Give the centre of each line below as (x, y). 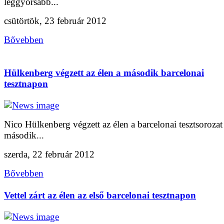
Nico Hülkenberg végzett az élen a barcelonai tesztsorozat (113, 124)
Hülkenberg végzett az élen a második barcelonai (104, 72)
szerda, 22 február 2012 (49, 154)
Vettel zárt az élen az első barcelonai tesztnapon (100, 195)
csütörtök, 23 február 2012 (55, 21)
